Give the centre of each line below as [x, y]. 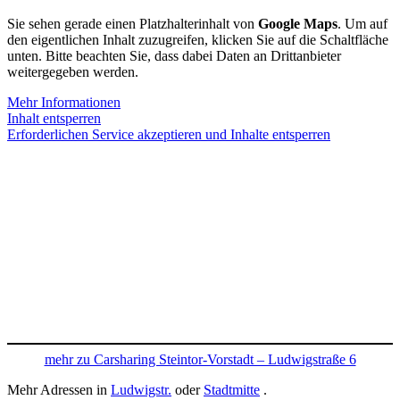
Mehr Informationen [64, 103]
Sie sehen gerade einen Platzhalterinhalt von [133, 24]
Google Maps [298, 24]
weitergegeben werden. [73, 72]
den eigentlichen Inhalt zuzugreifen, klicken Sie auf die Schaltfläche [198, 40]
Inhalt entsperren [54, 119]
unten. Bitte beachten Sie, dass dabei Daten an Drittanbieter [174, 56]
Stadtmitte [232, 390]
